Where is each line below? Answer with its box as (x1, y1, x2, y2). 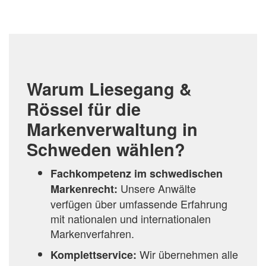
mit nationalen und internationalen (50, 211, 211, 227)
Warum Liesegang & (27, 77, 192, 102)
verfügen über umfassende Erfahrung (50, 196, 227, 212)
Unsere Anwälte (121, 180, 196, 197)
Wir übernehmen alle (137, 246, 238, 262)
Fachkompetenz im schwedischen (50, 166, 223, 182)
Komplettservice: (50, 247, 137, 263)
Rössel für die (27, 97, 141, 122)
